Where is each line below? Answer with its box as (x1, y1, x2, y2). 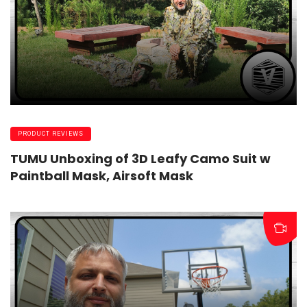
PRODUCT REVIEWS (18, 130, 84, 138)
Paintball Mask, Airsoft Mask (10, 167, 193, 184)
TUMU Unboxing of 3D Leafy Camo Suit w (10, 149, 271, 167)
